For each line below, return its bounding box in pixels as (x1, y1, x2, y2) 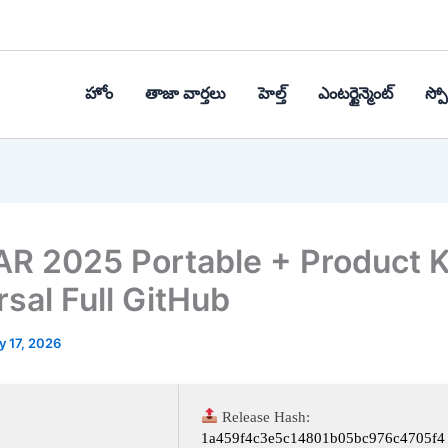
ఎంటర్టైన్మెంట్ (318, 82, 393, 106)
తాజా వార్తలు (145, 82, 226, 106)
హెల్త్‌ (258, 82, 286, 106)
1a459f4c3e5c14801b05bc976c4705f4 (201, 429, 445, 446)
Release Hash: (218, 408, 311, 425)
